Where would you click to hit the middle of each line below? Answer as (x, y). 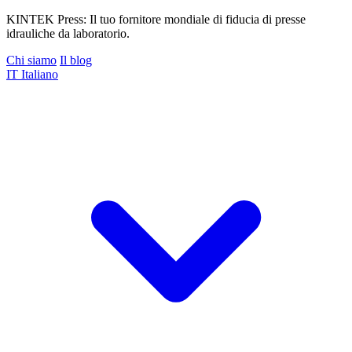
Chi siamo (31, 60)
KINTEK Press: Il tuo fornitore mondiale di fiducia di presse (156, 19)
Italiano (40, 74)
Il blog (76, 60)
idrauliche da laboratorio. (68, 33)
